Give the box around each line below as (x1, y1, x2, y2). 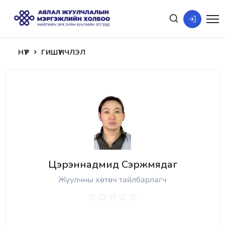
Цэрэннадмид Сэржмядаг (48, 158, 177, 171)
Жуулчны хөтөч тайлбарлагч (58, 174, 167, 185)
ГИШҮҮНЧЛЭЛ (41, 48, 85, 57)
